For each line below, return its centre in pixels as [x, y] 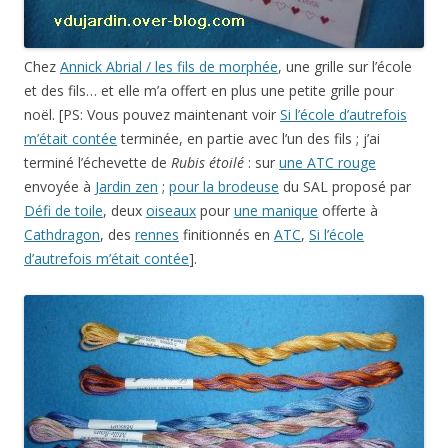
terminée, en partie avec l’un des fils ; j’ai [248, 138]
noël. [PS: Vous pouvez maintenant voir [152, 114]
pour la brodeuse [224, 186]
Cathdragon [62, 234]
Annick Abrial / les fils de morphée [169, 66]
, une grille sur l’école [345, 66]
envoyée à [59, 186]
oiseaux [171, 210]
